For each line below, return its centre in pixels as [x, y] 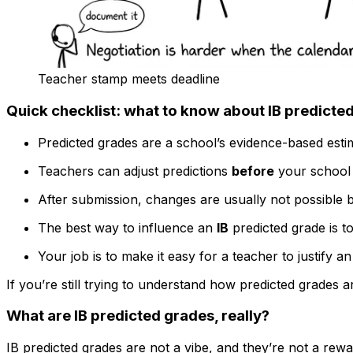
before [253, 171]
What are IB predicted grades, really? [138, 316]
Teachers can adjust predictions [135, 171]
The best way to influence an [127, 227]
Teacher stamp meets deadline [129, 79]
